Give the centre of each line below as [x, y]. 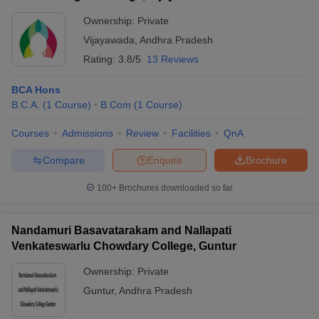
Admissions [88, 133]
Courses [30, 133]
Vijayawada [109, 40]
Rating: [101, 59]
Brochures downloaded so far [175, 188]
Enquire [165, 160]
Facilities [191, 133]
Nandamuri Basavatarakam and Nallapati [121, 230]
